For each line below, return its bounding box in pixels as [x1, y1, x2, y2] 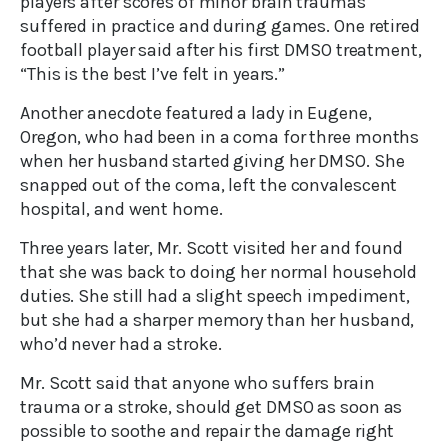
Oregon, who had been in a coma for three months [20, 126, 420, 149]
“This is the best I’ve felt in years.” [20, 63, 286, 86]
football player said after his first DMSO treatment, [20, 39, 422, 62]
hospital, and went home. [20, 198, 223, 221]
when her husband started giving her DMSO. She [20, 150, 405, 173]
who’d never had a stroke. [20, 333, 222, 356]
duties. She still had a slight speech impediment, [20, 285, 411, 308]
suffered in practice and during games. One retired [20, 15, 420, 38]
